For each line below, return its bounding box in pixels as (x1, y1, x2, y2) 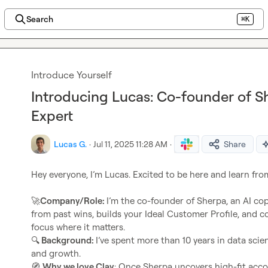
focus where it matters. (31, 221, 125, 233)
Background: (39, 234, 96, 246)
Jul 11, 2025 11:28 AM (93, 139, 167, 149)
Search (26, 14, 53, 24)
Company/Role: (40, 195, 106, 206)
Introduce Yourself (31, 69, 112, 81)
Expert (31, 106, 73, 124)
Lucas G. (54, 139, 87, 149)
